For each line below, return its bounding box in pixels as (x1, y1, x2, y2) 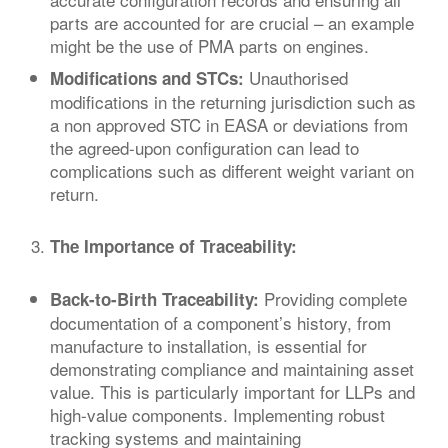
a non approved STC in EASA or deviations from (50, 111, 408, 137)
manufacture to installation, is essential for (50, 332, 367, 358)
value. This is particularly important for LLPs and (50, 378, 415, 404)
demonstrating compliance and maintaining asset (50, 355, 414, 381)
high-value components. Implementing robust (50, 401, 385, 427)
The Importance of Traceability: (50, 233, 297, 258)
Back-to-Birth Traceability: (50, 286, 259, 311)
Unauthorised (244, 64, 348, 90)
